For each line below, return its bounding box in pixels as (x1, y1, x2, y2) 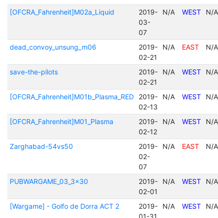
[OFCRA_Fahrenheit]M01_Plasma (9, 117, 113, 126)
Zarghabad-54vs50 (9, 142, 73, 150)
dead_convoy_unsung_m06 (9, 43, 96, 51)
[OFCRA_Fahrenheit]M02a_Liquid (9, 8, 114, 16)
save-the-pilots (9, 68, 58, 76)
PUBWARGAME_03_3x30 (9, 177, 88, 185)
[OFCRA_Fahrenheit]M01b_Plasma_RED (9, 92, 134, 101)
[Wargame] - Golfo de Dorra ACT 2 (9, 202, 119, 210)
